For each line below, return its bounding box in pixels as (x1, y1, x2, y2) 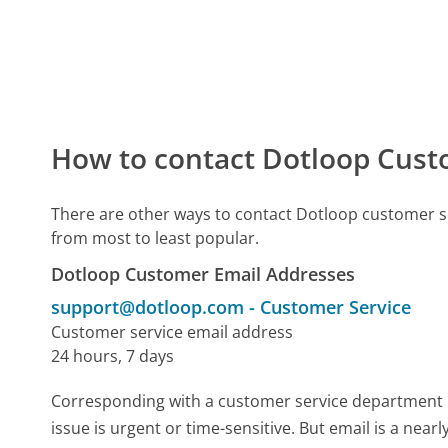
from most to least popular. (51, 226, 260, 249)
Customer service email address (51, 320, 294, 343)
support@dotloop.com (51, 294, 245, 319)
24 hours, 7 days (51, 344, 175, 367)
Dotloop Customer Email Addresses (51, 261, 356, 286)
